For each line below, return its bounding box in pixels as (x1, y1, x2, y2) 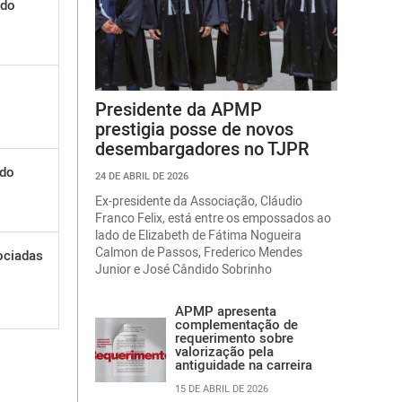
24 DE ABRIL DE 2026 (95, 169, 188, 182)
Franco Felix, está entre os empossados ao (95, 209, 331, 226)
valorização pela (175, 342, 274, 360)
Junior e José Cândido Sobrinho (95, 260, 272, 277)
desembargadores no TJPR (95, 136, 309, 161)
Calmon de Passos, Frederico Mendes (95, 243, 302, 260)
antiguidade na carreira (175, 355, 312, 373)
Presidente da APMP (95, 97, 262, 121)
